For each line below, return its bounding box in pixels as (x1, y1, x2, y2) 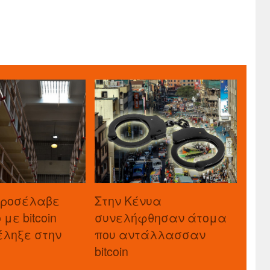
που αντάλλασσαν (94, 225, 206, 243)
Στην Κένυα (94, 191, 162, 209)
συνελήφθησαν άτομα (94, 208, 227, 226)
